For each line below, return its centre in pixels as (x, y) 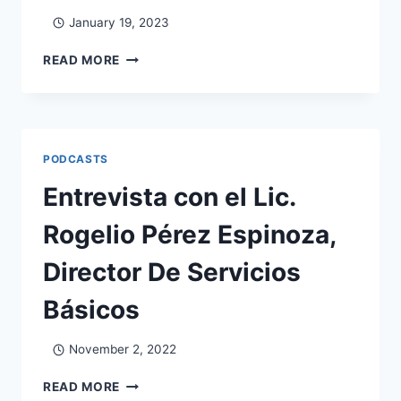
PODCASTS (76, 158)
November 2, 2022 (122, 350)
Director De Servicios (172, 272)
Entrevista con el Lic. (169, 196)
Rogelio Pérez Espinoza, (189, 234)
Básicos (91, 309)
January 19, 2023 (119, 22)
